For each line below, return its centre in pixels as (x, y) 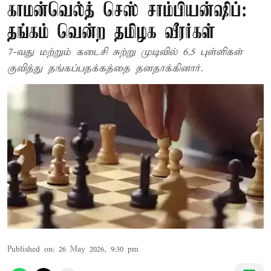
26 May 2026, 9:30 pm (99, 249)
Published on (30, 249)
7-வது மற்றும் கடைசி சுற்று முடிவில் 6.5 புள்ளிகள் (125, 52)
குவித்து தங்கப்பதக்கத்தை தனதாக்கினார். (105, 69)
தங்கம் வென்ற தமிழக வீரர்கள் (111, 33)
